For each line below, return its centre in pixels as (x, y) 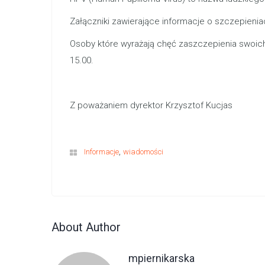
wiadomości (143, 152)
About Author (86, 227)
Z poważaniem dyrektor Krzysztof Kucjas (151, 105)
